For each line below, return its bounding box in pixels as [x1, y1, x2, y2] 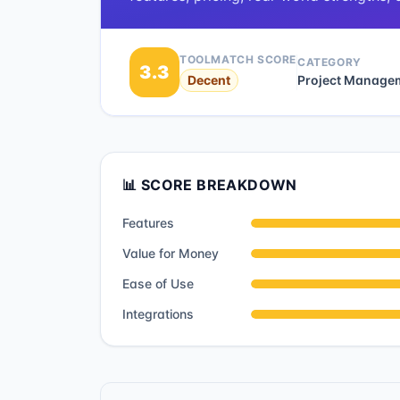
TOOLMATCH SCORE [179, 53, 296, 66]
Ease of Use [122, 276, 194, 291]
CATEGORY [297, 55, 362, 69]
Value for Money [122, 246, 219, 261]
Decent [187, 72, 230, 87]
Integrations [122, 306, 194, 321]
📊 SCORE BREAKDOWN [122, 176, 297, 194]
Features [122, 215, 174, 230]
